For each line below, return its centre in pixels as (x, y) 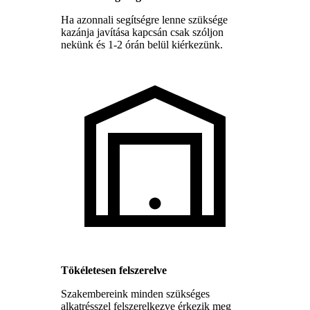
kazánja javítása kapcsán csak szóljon (142, 32)
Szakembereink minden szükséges (135, 293)
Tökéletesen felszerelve (114, 270)
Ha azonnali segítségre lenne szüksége (144, 19)
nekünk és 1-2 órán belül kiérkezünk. (142, 44)
